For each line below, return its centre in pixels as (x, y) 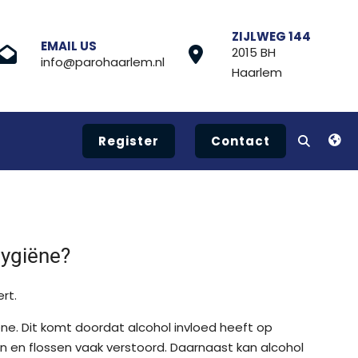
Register (129, 141)
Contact (241, 141)
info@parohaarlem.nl (103, 62)
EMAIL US (69, 46)
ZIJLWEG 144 (271, 36)
